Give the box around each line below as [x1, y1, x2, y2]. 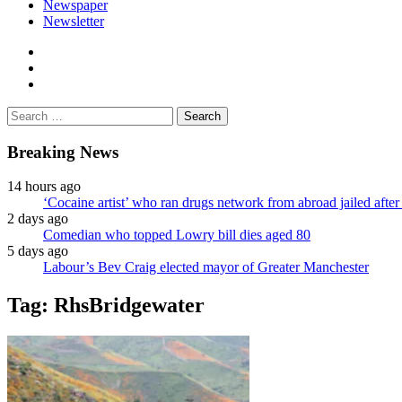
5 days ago [7, 243, 68, 259]
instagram [42, 74, 97, 91]
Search [6, 105, 45, 121]
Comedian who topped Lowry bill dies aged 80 [43, 227, 310, 243]
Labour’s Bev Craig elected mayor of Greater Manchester [43, 259, 369, 275]
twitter [42, 58, 78, 74]
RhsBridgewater [54, 293, 205, 318]
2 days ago [7, 211, 68, 227]
